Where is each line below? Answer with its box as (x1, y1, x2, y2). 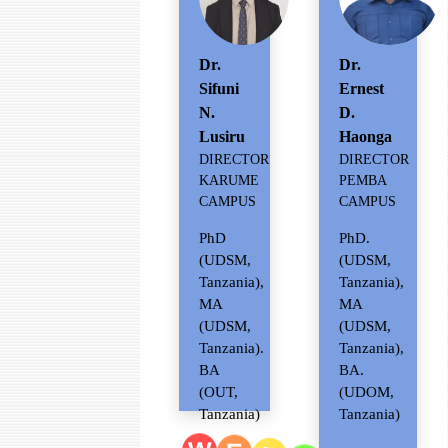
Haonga (338, 128, 392, 146)
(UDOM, (338, 384, 394, 401)
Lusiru (198, 127, 245, 145)
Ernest (338, 80, 384, 98)
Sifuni (198, 79, 239, 97)
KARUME (198, 172, 259, 188)
